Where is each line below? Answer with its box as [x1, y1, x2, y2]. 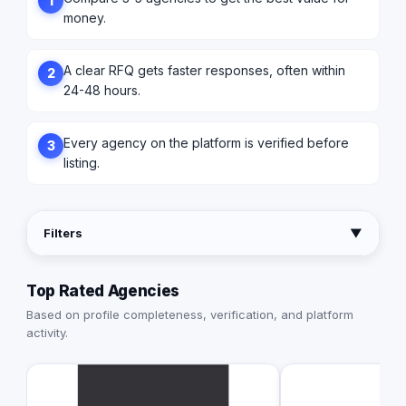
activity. [26, 325, 68, 341]
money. [63, 10, 106, 26]
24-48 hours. [63, 82, 140, 99]
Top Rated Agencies [26, 282, 179, 301]
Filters [43, 226, 82, 241]
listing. [63, 155, 100, 171]
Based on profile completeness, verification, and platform [26, 307, 353, 323]
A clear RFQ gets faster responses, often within [63, 63, 345, 79]
